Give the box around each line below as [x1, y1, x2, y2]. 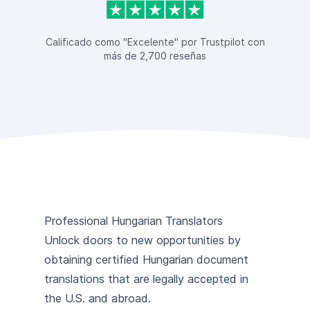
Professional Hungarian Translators [44, 213, 223, 228]
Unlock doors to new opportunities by [44, 232, 241, 247]
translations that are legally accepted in [44, 271, 248, 286]
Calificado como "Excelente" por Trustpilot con [45, 35, 265, 48]
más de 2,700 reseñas [104, 49, 206, 62]
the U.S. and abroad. [44, 291, 151, 305]
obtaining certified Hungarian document [44, 252, 248, 266]
